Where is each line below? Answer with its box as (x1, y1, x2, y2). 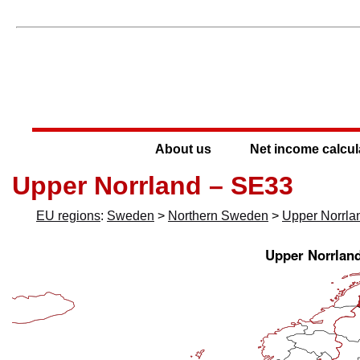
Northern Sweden (168, 208, 268, 223)
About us (154, 141, 211, 156)
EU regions (36, 208, 100, 223)
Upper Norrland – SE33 (12, 170, 293, 200)
